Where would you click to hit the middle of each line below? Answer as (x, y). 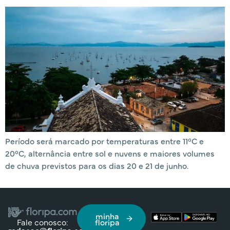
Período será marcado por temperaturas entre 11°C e (104, 140)
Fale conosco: (43, 222)
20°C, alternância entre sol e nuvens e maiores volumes (110, 153)
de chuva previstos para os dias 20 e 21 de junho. (97, 165)
